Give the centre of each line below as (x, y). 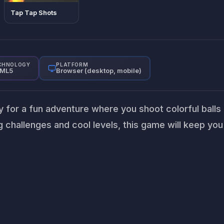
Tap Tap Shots (34, 12)
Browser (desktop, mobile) (99, 70)
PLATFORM (72, 64)
